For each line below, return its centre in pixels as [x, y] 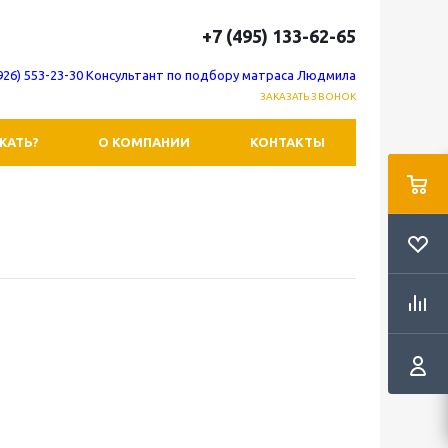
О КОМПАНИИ [144, 142]
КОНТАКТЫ [287, 142]
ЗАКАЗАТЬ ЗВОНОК [307, 96]
